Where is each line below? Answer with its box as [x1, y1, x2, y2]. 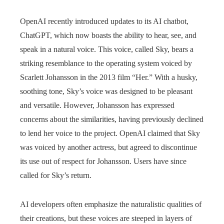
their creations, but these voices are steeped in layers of [20, 214, 192, 223]
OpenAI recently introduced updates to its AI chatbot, [20, 17, 188, 26]
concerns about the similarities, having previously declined [20, 115, 203, 124]
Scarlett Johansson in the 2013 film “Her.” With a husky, [20, 73, 197, 82]
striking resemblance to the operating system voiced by [20, 59, 192, 68]
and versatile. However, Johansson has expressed [20, 101, 174, 110]
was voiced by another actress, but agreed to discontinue [20, 143, 197, 152]
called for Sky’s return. [20, 171, 91, 180]
